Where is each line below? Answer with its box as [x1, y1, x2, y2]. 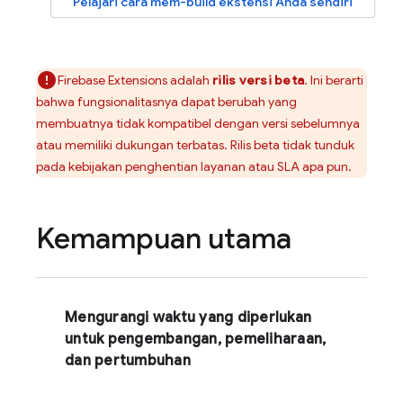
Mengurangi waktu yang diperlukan [65, 309, 311, 327]
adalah [167, 72, 212, 88]
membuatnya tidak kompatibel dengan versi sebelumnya [36, 115, 360, 131]
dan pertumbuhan [65, 352, 191, 370]
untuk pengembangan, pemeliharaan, [65, 330, 327, 348]
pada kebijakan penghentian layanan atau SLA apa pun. [36, 158, 352, 175]
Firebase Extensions [58, 72, 167, 88]
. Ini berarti [304, 72, 363, 88]
